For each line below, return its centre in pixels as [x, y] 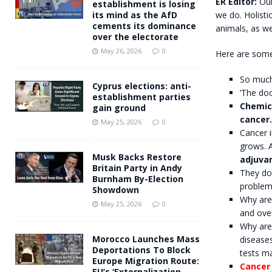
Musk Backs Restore [137, 157]
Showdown [116, 189]
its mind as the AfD [135, 15]
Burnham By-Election [138, 178]
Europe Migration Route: [146, 260]
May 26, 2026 [121, 50]
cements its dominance [144, 25]
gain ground [119, 107]
